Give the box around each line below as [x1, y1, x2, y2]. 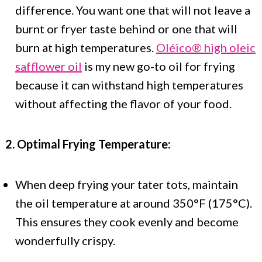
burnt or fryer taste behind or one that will [15, 22, 237, 36]
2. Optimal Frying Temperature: [5, 137, 171, 151]
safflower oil [15, 59, 82, 74]
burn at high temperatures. [15, 40, 156, 55]
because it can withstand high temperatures [15, 78, 243, 92]
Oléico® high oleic [156, 40, 256, 55]
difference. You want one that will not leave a [15, 3, 250, 18]
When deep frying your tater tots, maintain [15, 177, 238, 192]
